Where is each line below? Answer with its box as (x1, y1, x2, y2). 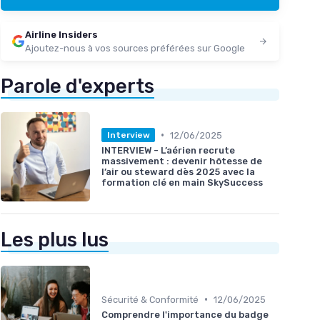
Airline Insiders (25, 29, 98, 40)
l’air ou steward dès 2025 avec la (101, 166, 255, 178)
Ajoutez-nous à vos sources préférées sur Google (25, 42, 245, 54)
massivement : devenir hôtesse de (101, 156, 262, 167)
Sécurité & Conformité (101, 294, 199, 305)
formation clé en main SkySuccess (101, 177, 263, 189)
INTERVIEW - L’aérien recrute (101, 145, 235, 156)
